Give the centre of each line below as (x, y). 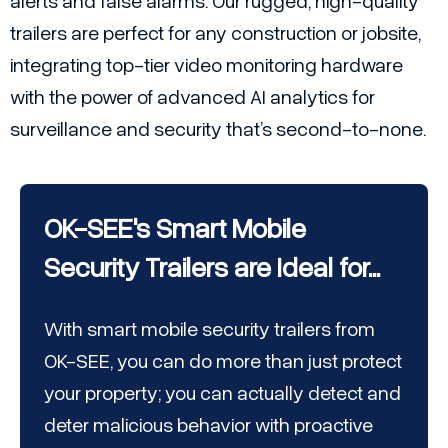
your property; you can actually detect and (222, 391)
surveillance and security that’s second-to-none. (218, 128)
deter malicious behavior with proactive (208, 423)
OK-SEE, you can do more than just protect (223, 359)
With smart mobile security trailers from (209, 327)
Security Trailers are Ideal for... (212, 266)
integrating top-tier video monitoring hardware (206, 64)
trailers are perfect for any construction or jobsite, (215, 32)
